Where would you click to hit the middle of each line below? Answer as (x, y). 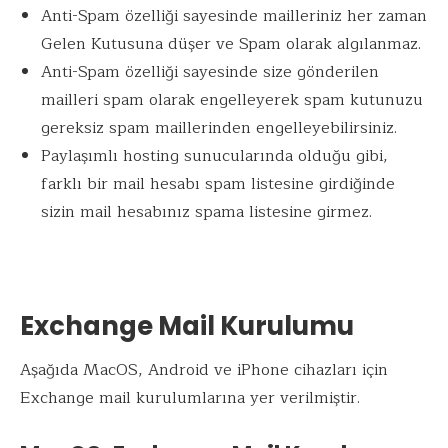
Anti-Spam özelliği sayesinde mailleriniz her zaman (233, 15)
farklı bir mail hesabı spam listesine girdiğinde (217, 183)
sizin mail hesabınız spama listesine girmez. (206, 211)
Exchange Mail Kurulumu (187, 325)
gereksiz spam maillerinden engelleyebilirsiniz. (218, 127)
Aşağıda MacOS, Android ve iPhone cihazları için (204, 369)
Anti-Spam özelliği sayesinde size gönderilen (209, 71)
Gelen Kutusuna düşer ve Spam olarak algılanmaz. (230, 43)
